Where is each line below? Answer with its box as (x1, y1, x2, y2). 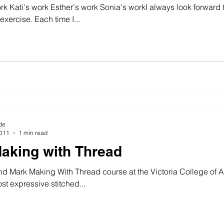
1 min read (18, 129, 47, 136)
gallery (195, 27, 217, 37)
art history (104, 27, 135, 37)
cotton (155, 27, 175, 37)
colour (64, 27, 84, 37)
